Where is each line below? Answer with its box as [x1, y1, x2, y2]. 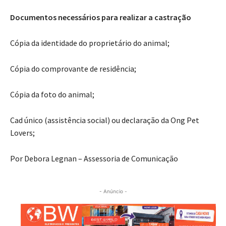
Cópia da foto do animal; [10, 88, 94, 98]
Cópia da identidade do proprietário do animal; [10, 36, 169, 47]
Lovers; [10, 126, 35, 137]
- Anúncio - [99, 187, 127, 193]
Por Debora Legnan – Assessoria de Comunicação [10, 152, 178, 162]
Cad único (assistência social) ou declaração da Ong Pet [10, 114, 199, 124]
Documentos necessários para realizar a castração [10, 11, 191, 21]
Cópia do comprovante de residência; [10, 62, 136, 73]
